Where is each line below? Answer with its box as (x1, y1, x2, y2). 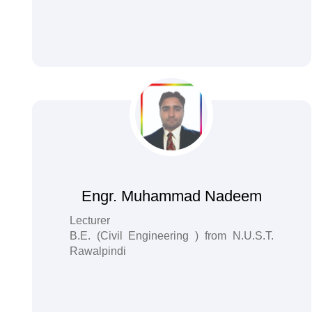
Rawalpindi (69, 245, 126, 257)
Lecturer (69, 214, 110, 226)
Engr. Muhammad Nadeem (81, 187, 262, 205)
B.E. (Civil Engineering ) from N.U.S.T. (69, 230, 274, 242)
